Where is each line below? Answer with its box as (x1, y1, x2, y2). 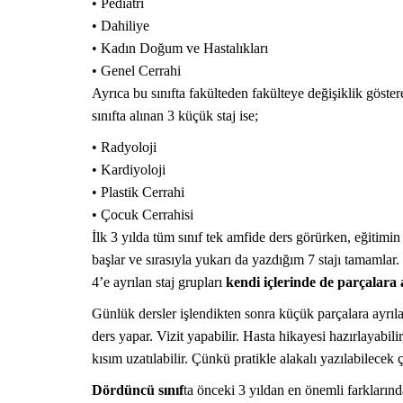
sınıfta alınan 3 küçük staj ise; (92, 108, 258, 123)
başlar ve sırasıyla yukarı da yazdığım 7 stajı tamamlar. (92, 252, 399, 267)
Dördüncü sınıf (92, 382, 184, 398)
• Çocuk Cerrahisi (92, 207, 193, 222)
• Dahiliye (92, 18, 149, 33)
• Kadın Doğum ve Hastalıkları (92, 40, 268, 56)
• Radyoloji (92, 139, 157, 155)
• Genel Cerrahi (92, 63, 181, 78)
